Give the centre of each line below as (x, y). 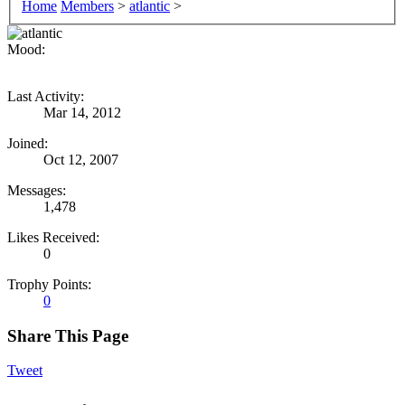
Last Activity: (46, 96)
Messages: (37, 190)
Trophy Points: (49, 284)
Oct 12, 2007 (81, 159)
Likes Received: (53, 237)
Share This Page (68, 335)
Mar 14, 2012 (82, 112)
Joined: (28, 143)
